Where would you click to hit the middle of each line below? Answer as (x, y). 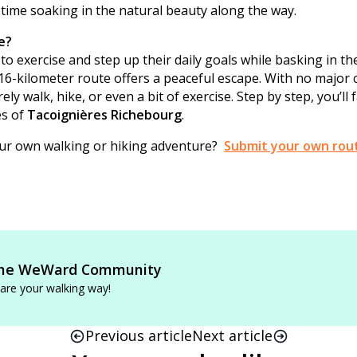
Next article (232, 336)
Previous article (138, 336)
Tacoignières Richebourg (104, 115)
